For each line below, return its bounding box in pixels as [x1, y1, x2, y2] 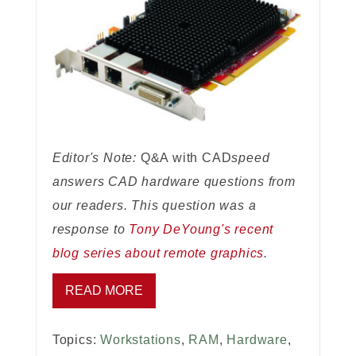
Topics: [52, 333, 101, 347]
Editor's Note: [52, 151, 141, 165]
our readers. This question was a [52, 199, 257, 213]
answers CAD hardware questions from [52, 175, 296, 189]
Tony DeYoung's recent [129, 222, 274, 237]
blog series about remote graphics [52, 246, 265, 261]
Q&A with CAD [140, 151, 232, 165]
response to [52, 222, 130, 237]
